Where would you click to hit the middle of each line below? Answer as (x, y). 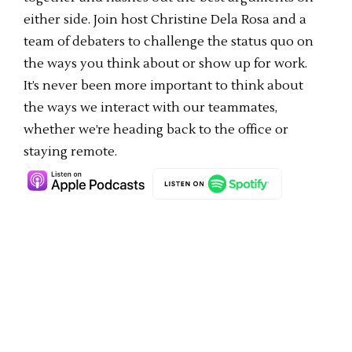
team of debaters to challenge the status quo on (169, 42)
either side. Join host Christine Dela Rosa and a (165, 20)
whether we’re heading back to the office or (156, 130)
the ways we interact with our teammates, (150, 108)
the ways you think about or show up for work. (165, 64)
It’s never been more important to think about (163, 86)
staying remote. (70, 152)
